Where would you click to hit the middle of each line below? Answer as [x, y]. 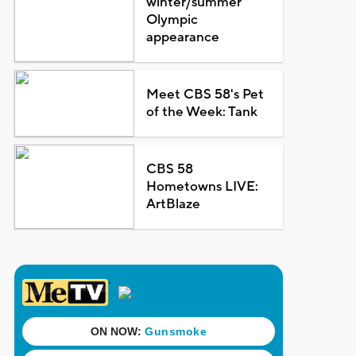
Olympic [172, 19]
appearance [183, 37]
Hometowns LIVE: [203, 186]
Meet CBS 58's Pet [205, 94]
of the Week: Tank [202, 112]
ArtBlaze [174, 204]
